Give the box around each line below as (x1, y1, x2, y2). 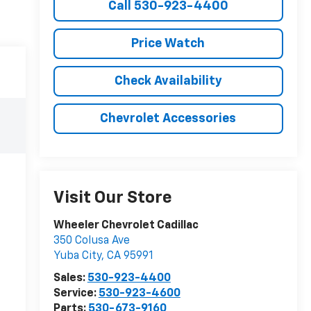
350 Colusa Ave (53, 235, 130, 247)
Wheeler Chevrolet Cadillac (53, 220, 199, 232)
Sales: (53, 273, 87, 285)
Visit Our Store (53, 190, 172, 207)
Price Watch (131, 37, 205, 50)
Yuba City (53, 251, 101, 262)
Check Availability (114, 74, 222, 87)
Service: (53, 288, 99, 300)
